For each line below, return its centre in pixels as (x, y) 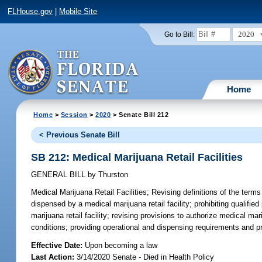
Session (74, 114)
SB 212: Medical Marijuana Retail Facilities (137, 157)
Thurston (112, 175)
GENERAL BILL (60, 175)
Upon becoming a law (121, 245)
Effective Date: (58, 245)
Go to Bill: (179, 34)
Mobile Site (78, 12)
